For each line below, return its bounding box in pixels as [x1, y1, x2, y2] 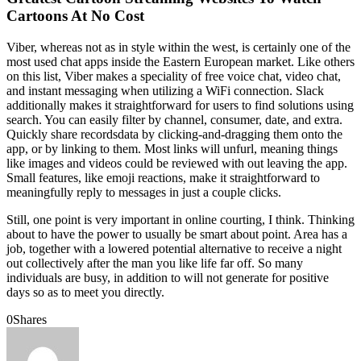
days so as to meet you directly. [6, 285, 164, 300]
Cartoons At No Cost [6, 7, 144, 25]
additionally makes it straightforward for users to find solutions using [6, 98, 354, 113]
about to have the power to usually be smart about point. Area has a [6, 227, 347, 242]
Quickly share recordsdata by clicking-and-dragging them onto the [6, 127, 342, 142]
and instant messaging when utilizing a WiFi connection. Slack [6, 84, 324, 98]
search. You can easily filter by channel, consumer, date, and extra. [6, 113, 342, 127]
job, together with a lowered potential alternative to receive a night [6, 242, 342, 256]
